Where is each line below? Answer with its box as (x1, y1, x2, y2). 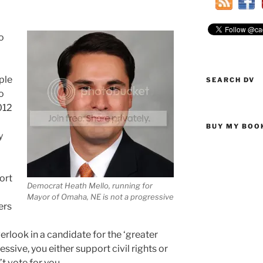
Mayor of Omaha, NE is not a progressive (27, 191, 174, 201)
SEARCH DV (205, 75, 255, 84)
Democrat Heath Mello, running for (27, 180, 153, 190)
